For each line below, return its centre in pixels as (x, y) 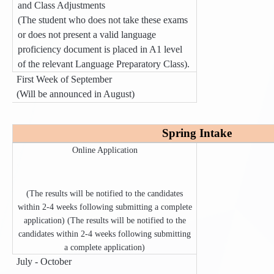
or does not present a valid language (87, 35)
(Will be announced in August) (76, 94)
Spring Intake (197, 133)
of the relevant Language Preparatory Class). (103, 64)
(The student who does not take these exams (102, 20)
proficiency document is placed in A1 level (100, 49)
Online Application (105, 150)
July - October (44, 262)
